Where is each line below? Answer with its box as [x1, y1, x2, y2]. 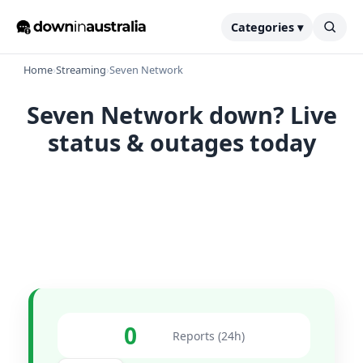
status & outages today [47, 126, 316, 158]
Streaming [56, 62, 106, 77]
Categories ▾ [231, 19, 303, 35]
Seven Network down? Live [26, 99, 337, 130]
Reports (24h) [172, 327, 245, 344]
